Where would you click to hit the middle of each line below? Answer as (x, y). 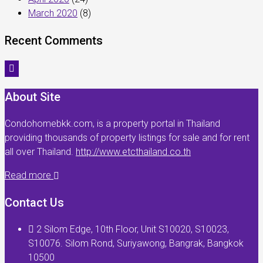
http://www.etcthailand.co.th (133, 152)
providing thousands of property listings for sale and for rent (127, 138)
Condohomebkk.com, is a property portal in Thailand (112, 124)
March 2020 (53, 13)
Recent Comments (54, 41)
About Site (33, 97)
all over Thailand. (40, 152)
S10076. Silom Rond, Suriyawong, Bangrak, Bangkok (136, 243)
